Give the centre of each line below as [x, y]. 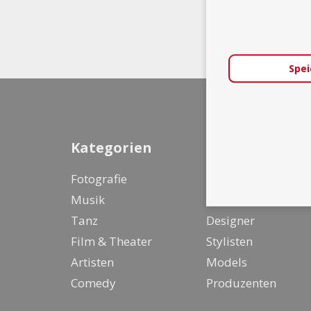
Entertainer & [243, 179]
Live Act [227, 200]
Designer [230, 220]
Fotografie [99, 179]
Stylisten [229, 241]
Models [227, 262]
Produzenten [241, 283]
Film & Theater [111, 241]
